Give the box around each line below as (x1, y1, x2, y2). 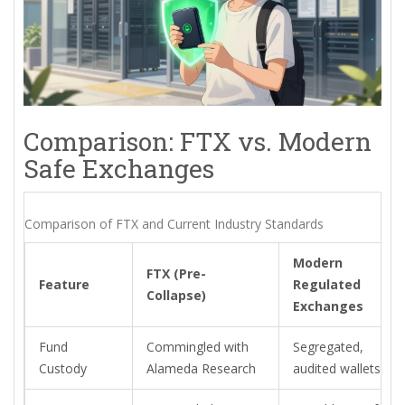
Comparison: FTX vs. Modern (24, 124, 372, 158)
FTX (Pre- (146, 264, 206, 282)
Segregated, (293, 337, 363, 355)
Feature (39, 275, 89, 293)
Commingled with (146, 337, 249, 355)
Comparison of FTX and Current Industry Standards (24, 214, 324, 232)
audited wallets (293, 359, 381, 377)
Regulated (293, 275, 361, 293)
